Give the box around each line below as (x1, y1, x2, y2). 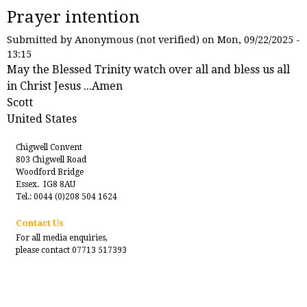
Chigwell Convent (15, 143, 82, 153)
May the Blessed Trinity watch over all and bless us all (7, 63, 290, 77)
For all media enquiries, (15, 233, 108, 243)
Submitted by (7, 34, 75, 46)
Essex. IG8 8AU (15, 180, 75, 190)
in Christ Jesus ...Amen (7, 79, 123, 93)
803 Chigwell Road (15, 155, 86, 165)
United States (7, 112, 77, 126)
